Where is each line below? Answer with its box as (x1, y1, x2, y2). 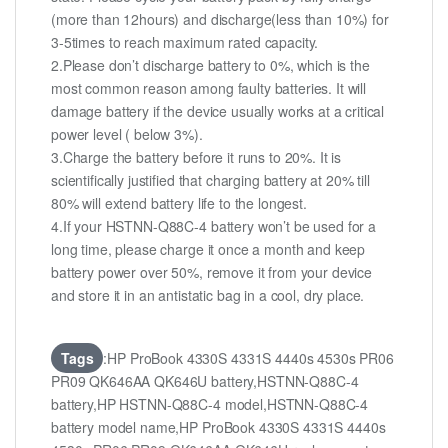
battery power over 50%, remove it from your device (51, 262, 372, 283)
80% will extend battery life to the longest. (51, 193, 307, 214)
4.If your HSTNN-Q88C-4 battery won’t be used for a (51, 216, 376, 237)
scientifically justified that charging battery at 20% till (51, 170, 370, 191)
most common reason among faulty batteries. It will (51, 78, 366, 99)
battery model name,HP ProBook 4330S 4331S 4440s (51, 417, 386, 438)
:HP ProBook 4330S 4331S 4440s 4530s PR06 (103, 348, 394, 369)
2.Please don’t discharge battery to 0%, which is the (51, 55, 370, 76)
